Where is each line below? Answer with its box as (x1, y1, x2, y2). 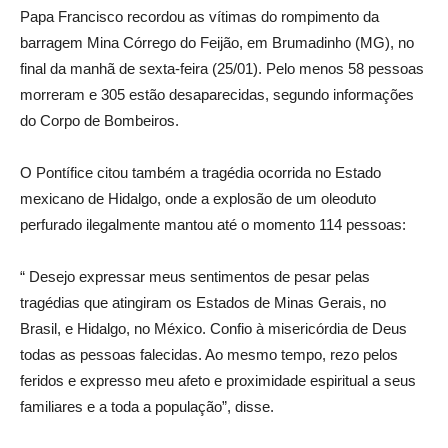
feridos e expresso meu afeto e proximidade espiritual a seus (20, 372, 416, 389)
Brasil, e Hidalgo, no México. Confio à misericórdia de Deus (20, 320, 407, 337)
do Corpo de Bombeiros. (20, 112, 179, 129)
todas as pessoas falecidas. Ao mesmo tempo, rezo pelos (20, 346, 398, 363)
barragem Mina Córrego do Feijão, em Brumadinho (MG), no (20, 34, 414, 51)
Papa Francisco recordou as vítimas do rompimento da (20, 8, 379, 25)
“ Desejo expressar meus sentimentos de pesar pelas (20, 268, 370, 285)
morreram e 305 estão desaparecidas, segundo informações (20, 86, 414, 103)
